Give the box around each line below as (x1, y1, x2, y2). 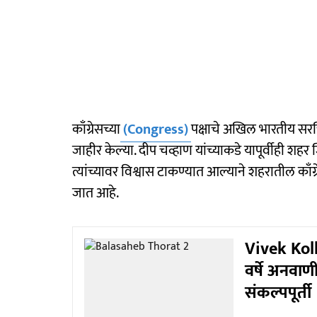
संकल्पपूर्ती (244, 279, 311, 307)
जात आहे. (72, 181, 119, 205)
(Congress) (123, 117, 188, 142)
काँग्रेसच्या (72, 117, 120, 142)
